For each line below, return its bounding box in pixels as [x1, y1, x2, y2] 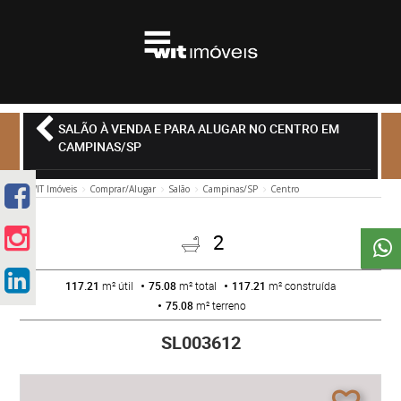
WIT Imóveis [29, 183, 78, 195]
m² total [179, 278, 217, 293]
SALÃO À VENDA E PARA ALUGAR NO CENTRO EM [58, 120, 340, 137]
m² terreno [196, 298, 246, 312]
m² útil [102, 278, 133, 293]
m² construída [269, 278, 336, 293]
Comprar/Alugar [90, 183, 157, 195]
